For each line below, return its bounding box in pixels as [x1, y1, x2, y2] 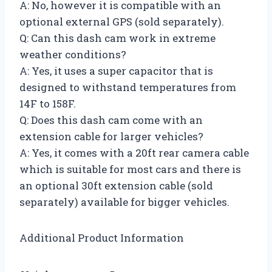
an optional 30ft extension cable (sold [19, 178, 213, 192]
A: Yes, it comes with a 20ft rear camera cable [19, 145, 249, 160]
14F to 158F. [19, 96, 76, 110]
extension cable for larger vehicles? [19, 129, 203, 143]
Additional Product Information [19, 230, 184, 245]
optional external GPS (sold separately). [19, 14, 224, 29]
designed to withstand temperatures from [19, 80, 236, 94]
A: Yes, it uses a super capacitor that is [19, 63, 213, 78]
